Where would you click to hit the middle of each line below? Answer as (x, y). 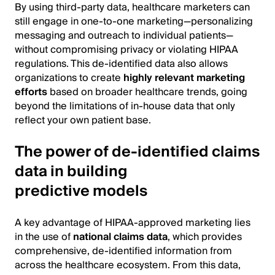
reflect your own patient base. (83, 120)
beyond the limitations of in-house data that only (125, 106)
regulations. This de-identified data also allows (121, 64)
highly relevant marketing (184, 78)
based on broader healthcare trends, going (147, 92)
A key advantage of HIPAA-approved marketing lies (133, 223)
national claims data (120, 237)
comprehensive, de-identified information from (123, 251)
